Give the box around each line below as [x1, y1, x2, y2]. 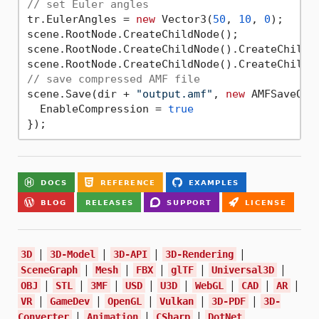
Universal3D [211, 264, 274, 276]
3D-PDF [211, 296, 246, 308]
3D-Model [50, 249, 95, 261]
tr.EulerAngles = [26, 12, 136, 26]
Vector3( [155, 12, 213, 26]
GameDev [50, 296, 90, 308]
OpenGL [108, 296, 142, 308]
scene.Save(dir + [26, 87, 136, 100]
